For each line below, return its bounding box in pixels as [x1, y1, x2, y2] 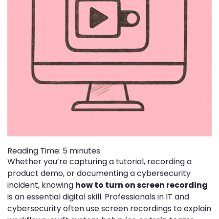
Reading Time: [7, 145, 63, 156]
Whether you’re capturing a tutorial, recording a [7, 156, 192, 167]
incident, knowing [7, 179, 75, 191]
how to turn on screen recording [75, 179, 208, 191]
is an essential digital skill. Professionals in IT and [7, 191, 189, 202]
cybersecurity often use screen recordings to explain [7, 203, 211, 214]
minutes [69, 145, 100, 156]
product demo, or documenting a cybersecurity [7, 168, 191, 179]
